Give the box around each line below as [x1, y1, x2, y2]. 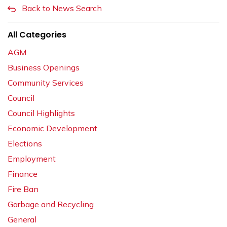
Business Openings [8, 62, 80, 73]
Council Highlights [8, 108, 75, 119]
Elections [8, 138, 42, 149]
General [8, 214, 36, 225]
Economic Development [8, 123, 97, 134]
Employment [8, 154, 56, 164]
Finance [8, 169, 37, 179]
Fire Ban [8, 184, 39, 195]
